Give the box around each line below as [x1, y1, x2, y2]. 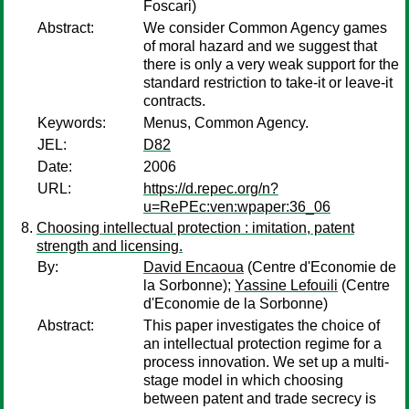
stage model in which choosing [143, 372, 343, 388]
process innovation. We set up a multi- [143, 354, 389, 370]
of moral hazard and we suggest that [143, 38, 377, 54]
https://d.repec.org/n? [143, 181, 278, 196]
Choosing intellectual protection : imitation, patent [37, 220, 354, 236]
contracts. [143, 93, 205, 109]
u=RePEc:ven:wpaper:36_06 [143, 199, 330, 215]
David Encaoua [143, 259, 244, 275]
